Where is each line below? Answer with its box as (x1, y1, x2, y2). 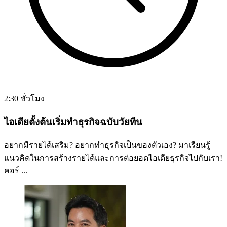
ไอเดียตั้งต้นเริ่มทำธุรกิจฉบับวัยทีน (4, 117, 142, 128)
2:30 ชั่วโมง (4, 94, 45, 103)
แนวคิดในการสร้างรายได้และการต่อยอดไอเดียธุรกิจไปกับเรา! (4, 153, 222, 162)
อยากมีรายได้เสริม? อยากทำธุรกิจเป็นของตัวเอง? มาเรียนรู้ (4, 140, 210, 149)
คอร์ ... (4, 166, 27, 175)
